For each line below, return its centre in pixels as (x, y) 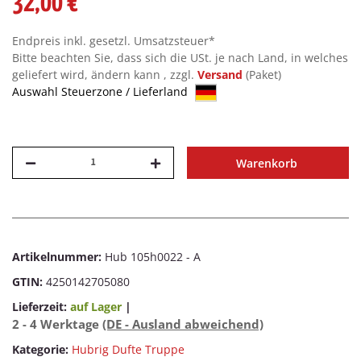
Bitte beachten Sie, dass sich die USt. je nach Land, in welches (180, 58)
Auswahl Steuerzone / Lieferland (102, 91)
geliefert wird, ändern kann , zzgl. (105, 75)
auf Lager (96, 307)
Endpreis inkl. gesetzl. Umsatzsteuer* (114, 41)
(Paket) (263, 75)
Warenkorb (266, 163)
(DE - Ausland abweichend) (183, 324)
